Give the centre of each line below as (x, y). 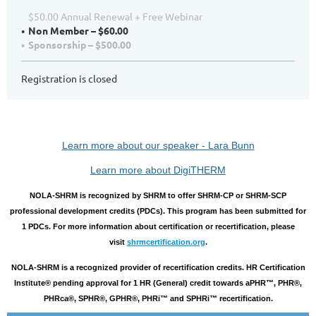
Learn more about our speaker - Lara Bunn (158, 145)
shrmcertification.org (166, 242)
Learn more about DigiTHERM (158, 170)
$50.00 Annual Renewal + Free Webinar (115, 16)
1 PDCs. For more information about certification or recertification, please (158, 226)
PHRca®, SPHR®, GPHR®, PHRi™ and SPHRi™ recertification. (158, 298)
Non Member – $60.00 (78, 30)
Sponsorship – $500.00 (80, 44)
